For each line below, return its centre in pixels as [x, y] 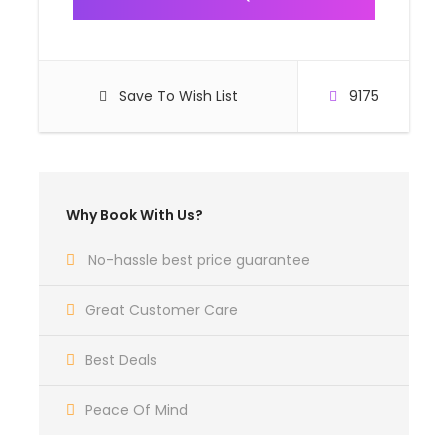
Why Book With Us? [134, 215]
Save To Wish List [178, 96]
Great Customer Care [161, 310]
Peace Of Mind [136, 410]
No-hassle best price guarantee [199, 260]
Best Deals [121, 360]
